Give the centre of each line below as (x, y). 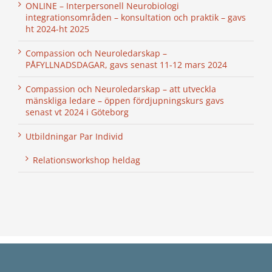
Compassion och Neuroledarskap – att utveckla (121, 89)
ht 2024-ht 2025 (57, 29)
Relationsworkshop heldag (87, 160)
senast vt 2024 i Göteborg (77, 112)
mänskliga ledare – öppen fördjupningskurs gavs (125, 101)
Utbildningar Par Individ (74, 137)
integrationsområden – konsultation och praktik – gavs (136, 18)
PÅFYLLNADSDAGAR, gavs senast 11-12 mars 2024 (126, 65)
